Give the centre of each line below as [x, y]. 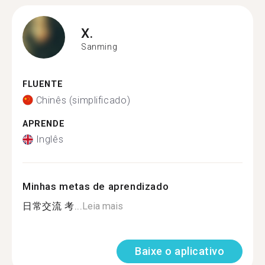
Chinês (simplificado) [83, 100]
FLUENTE [43, 84]
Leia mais [103, 206]
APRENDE [44, 124]
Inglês [50, 139]
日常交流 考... [53, 206]
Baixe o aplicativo [180, 251]
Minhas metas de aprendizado [96, 186]
